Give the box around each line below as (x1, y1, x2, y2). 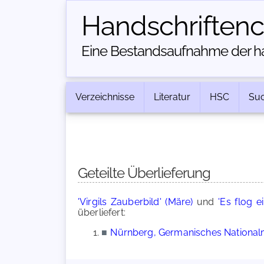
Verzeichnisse (75, 91, 134, 103)
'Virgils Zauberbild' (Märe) (78, 196, 193, 207)
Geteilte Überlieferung (78, 164, 210, 181)
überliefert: (78, 207, 126, 218)
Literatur (154, 91, 190, 103)
